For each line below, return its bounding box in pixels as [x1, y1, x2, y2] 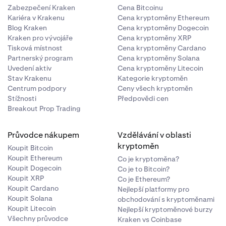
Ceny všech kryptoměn [118, 84, 193, 93]
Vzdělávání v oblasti [118, 130, 192, 140]
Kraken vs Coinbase [118, 215, 182, 224]
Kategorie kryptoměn [118, 74, 188, 83]
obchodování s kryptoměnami [118, 195, 215, 204]
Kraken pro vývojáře [7, 33, 73, 42]
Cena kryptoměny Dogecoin [118, 23, 209, 32]
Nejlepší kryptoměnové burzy [118, 205, 213, 214]
